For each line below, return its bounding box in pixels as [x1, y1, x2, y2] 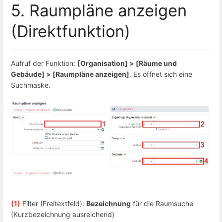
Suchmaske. [11, 80, 51, 89]
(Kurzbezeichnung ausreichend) [11, 210, 114, 219]
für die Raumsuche [131, 199, 193, 208]
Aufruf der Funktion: [11, 58, 77, 67]
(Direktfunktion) [11, 21, 130, 41]
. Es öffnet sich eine [129, 69, 192, 78]
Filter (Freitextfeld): [22, 199, 86, 208]
